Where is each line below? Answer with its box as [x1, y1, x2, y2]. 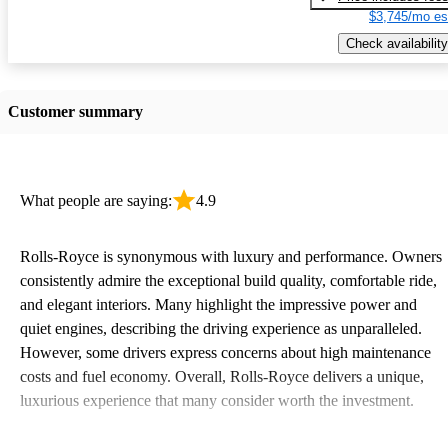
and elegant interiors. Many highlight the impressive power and [20, 295, 417, 313]
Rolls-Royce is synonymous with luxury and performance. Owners [20, 247, 442, 265]
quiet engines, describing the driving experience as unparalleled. [20, 319, 422, 337]
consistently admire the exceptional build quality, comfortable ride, [20, 271, 437, 289]
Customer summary [8, 102, 143, 120]
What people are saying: [20, 191, 172, 209]
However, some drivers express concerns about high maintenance [20, 343, 431, 361]
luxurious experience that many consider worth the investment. [20, 391, 414, 409]
